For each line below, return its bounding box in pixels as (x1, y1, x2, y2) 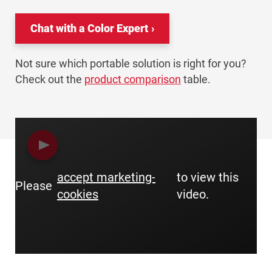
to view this (177, 169, 239, 185)
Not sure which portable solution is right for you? (15, 57, 246, 70)
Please (15, 178, 52, 193)
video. (177, 186, 209, 202)
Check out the (15, 73, 84, 86)
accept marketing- (57, 169, 155, 185)
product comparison (84, 73, 181, 86)
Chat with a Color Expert (30, 22, 148, 35)
